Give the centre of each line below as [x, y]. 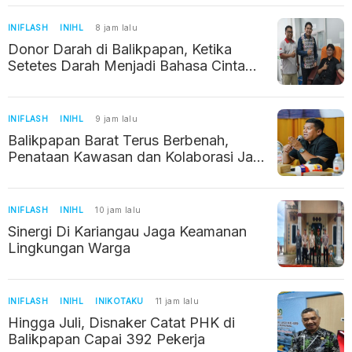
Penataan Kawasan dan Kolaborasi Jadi [136, 157]
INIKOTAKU [119, 301]
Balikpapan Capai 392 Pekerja [108, 339]
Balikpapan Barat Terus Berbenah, [118, 141]
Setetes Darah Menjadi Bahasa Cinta [126, 66]
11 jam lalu [177, 301]
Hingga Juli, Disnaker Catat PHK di [79, 323]
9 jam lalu [117, 119]
